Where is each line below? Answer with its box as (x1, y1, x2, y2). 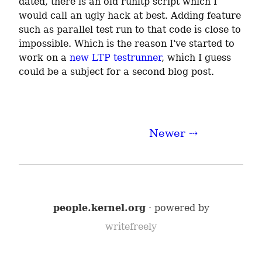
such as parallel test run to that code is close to (19, 23, 241, 35)
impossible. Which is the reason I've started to (19, 37, 235, 49)
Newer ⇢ (149, 127, 198, 140)
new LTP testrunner (70, 51, 161, 63)
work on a (19, 51, 70, 63)
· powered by (145, 202, 209, 214)
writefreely (105, 220, 157, 232)
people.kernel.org (53, 202, 146, 214)
